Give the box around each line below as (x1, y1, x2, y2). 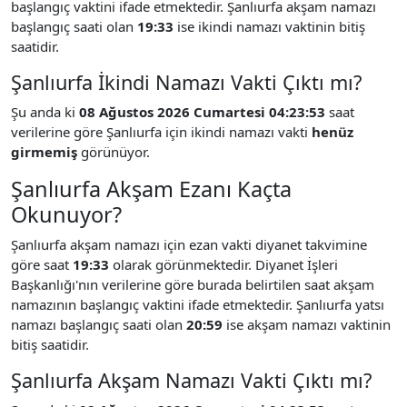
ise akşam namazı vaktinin (223, 314, 391, 333)
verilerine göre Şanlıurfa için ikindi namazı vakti (11, 122, 312, 141)
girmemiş (11, 142, 77, 161)
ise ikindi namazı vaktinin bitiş (174, 16, 365, 35)
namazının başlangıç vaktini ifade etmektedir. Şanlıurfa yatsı (11, 294, 384, 313)
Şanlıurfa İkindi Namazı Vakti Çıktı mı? (11, 68, 362, 95)
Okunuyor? (11, 199, 122, 229)
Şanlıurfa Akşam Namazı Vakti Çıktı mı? (11, 366, 372, 393)
